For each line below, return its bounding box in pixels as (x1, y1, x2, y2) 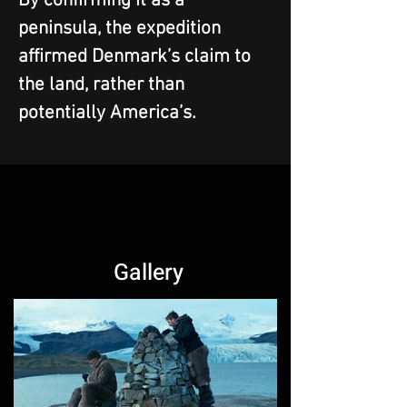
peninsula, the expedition (18, 16, 225, 40)
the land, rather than (18, 73, 189, 96)
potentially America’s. (18, 101, 196, 124)
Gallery (107, 255, 184, 290)
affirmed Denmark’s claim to (18, 45, 255, 68)
